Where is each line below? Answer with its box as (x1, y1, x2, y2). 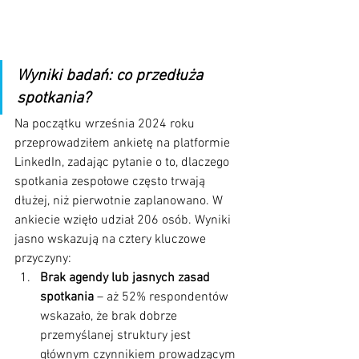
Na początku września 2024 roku (14, 116, 198, 133)
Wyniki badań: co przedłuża (17, 67, 207, 87)
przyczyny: (14, 251, 71, 268)
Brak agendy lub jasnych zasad (40, 270, 213, 287)
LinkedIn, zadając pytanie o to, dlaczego (14, 155, 232, 171)
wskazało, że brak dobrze (40, 309, 180, 325)
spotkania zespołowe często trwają (14, 174, 208, 191)
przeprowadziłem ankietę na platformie (14, 135, 233, 152)
